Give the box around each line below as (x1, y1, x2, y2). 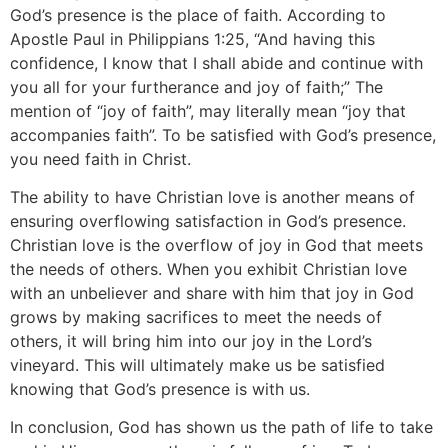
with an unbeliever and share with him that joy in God (10, 282, 414, 303)
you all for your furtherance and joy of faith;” (10, 76, 350, 97)
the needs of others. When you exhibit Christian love (10, 258, 407, 279)
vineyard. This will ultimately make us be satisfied (10, 354, 385, 375)
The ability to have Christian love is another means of (10, 186, 415, 207)
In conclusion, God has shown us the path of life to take (10, 417, 433, 438)
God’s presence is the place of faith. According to (10, 4, 386, 25)
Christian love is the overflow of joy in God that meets (10, 234, 423, 255)
